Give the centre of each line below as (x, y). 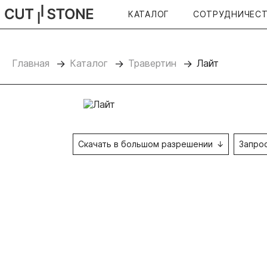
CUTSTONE (31, 19)
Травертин (152, 63)
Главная (31, 63)
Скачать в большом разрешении (145, 144)
